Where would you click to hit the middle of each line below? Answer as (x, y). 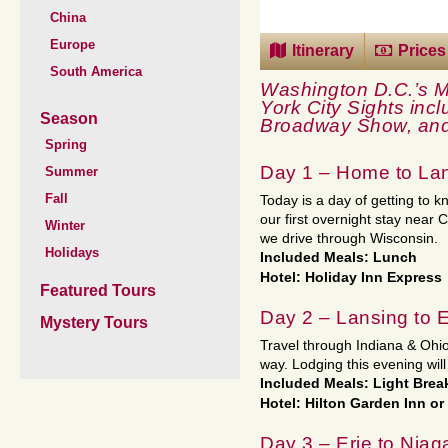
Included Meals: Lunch (338, 257)
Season (69, 118)
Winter (65, 225)
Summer (71, 171)
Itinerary (323, 50)
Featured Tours (98, 290)
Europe (72, 44)
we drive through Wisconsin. (349, 238)
